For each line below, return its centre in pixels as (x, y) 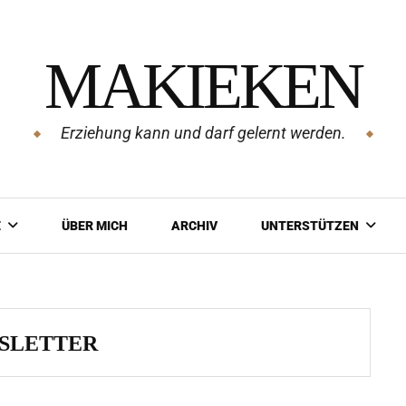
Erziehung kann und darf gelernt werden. (203, 133)
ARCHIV (194, 226)
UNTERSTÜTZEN (310, 226)
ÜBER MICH (95, 226)
